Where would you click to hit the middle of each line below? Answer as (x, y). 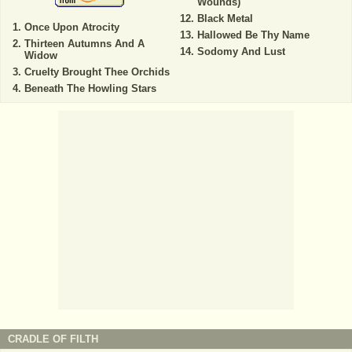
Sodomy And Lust (241, 52)
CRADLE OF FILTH (53, 339)
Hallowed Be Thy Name (253, 35)
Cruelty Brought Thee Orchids (97, 72)
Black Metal (225, 19)
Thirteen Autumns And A (84, 44)
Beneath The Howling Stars (90, 89)
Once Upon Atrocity (72, 27)
